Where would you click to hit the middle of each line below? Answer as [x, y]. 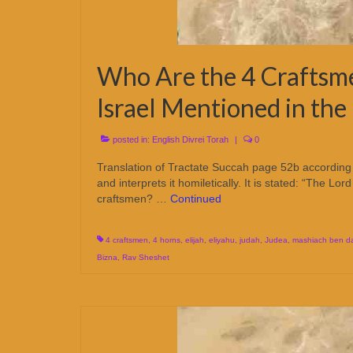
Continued [196, 199]
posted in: [131, 139]
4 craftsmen [127, 240]
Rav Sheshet [146, 257]
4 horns [167, 240]
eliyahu [222, 240]
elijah [195, 240]
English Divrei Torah [190, 139]
